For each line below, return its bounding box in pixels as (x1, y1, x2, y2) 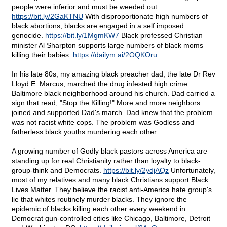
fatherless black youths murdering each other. (12, 128, 158, 136)
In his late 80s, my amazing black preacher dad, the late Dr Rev (12, 70, 215, 79)
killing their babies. (12, 51, 73, 59)
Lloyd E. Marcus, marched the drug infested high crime (12, 80, 187, 88)
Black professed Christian (119, 31, 203, 40)
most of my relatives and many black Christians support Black (12, 176, 208, 184)
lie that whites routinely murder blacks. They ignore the (12, 195, 187, 204)
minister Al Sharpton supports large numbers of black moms (12, 41, 203, 50)
